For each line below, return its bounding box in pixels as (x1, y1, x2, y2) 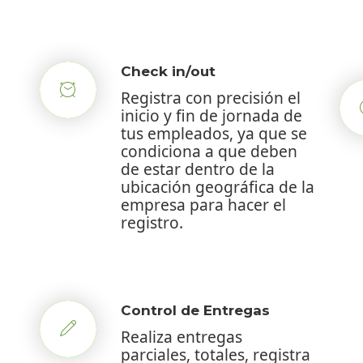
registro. (121, 211, 183, 233)
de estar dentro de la (121, 157, 275, 180)
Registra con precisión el (121, 86, 301, 109)
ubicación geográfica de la (121, 175, 314, 198)
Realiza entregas (121, 325, 242, 348)
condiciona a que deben (121, 139, 297, 162)
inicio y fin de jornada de (121, 104, 302, 126)
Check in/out (121, 62, 216, 79)
